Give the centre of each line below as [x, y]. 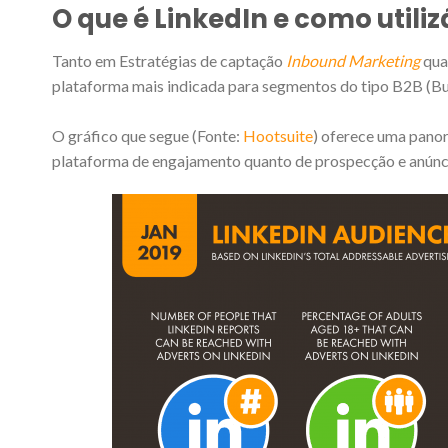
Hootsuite [278, 136]
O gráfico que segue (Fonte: [147, 136]
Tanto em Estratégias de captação [169, 61]
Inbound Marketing [353, 61]
